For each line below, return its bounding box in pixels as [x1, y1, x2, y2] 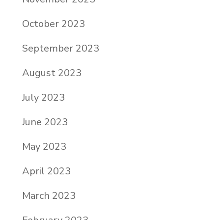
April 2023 [22, 165, 71, 178]
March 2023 [22, 189, 76, 203]
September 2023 [22, 42, 99, 55]
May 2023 [22, 140, 66, 154]
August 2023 [22, 66, 82, 80]
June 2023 [22, 115, 68, 129]
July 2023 [22, 91, 65, 105]
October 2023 [22, 17, 85, 31]
